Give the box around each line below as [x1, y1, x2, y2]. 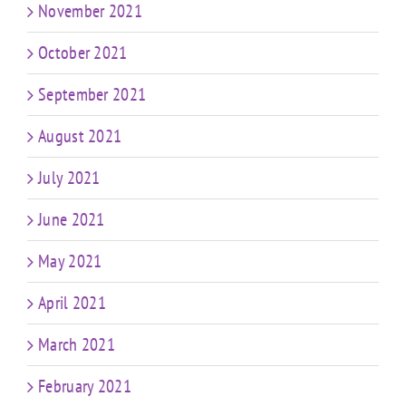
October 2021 [38, 41, 128, 65]
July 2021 [38, 166, 101, 190]
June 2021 [38, 208, 105, 232]
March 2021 [38, 333, 115, 357]
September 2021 [38, 82, 147, 107]
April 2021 [38, 291, 106, 315]
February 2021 [38, 374, 131, 399]
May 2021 [38, 249, 102, 274]
